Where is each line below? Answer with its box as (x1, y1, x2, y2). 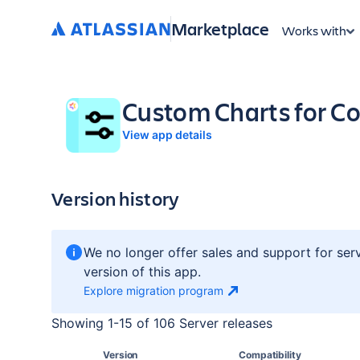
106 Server (153, 315, 219, 331)
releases (219, 315, 272, 331)
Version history (51, 186, 180, 211)
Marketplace (171, 17, 269, 40)
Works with (282, 22, 346, 39)
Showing (51, 315, 108, 331)
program (178, 284, 223, 297)
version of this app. (84, 264, 201, 280)
